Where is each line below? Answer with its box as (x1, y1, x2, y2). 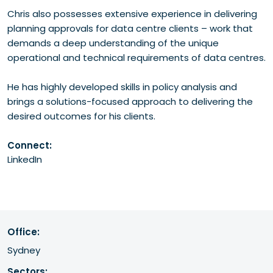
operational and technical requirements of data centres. (7, 51, 266, 64)
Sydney (7, 244, 40, 257)
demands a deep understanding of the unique (7, 37, 219, 49)
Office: (7, 225, 40, 238)
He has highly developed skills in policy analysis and (7, 80, 237, 93)
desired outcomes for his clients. (7, 110, 155, 122)
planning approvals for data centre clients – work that (7, 22, 253, 35)
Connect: (7, 139, 52, 152)
